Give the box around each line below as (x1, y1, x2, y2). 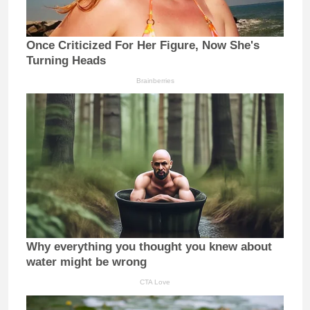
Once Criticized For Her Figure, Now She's (26, 38, 259, 52)
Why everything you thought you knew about (26, 240, 272, 254)
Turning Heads (26, 53, 106, 67)
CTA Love (140, 278, 170, 286)
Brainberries (136, 76, 174, 84)
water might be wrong (26, 255, 147, 269)
